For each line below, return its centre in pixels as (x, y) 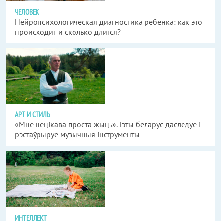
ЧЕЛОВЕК (27, 12)
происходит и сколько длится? (68, 31)
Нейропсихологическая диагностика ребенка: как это (109, 21)
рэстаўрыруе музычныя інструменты (77, 134)
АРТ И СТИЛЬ (33, 115)
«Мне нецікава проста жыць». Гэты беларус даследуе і (108, 125)
